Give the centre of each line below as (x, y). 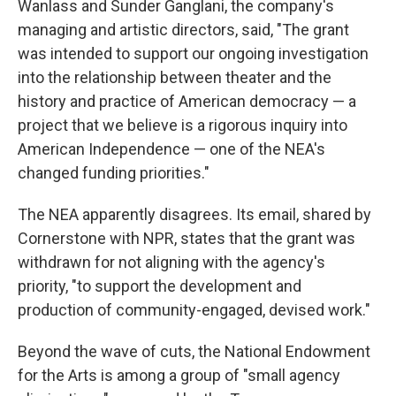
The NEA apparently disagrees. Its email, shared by (194, 214)
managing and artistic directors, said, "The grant (183, 30)
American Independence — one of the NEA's (171, 149)
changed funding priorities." (114, 173)
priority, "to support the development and (160, 286)
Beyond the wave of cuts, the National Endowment (194, 351)
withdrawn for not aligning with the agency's (171, 262)
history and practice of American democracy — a (187, 101)
